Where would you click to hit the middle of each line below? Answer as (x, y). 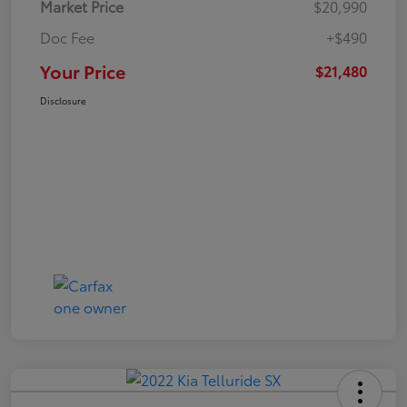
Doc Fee (67, 36)
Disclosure (63, 100)
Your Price (83, 70)
